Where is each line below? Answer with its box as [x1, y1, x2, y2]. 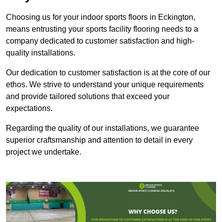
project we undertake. [6, 148, 81, 157]
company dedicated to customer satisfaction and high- [6, 37, 194, 46]
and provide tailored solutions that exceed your [6, 92, 169, 101]
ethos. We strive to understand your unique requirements [6, 80, 204, 89]
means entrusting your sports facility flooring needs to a [6, 25, 198, 34]
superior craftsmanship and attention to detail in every [6, 136, 193, 145]
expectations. [6, 104, 53, 113]
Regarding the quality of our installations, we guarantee [6, 124, 199, 133]
